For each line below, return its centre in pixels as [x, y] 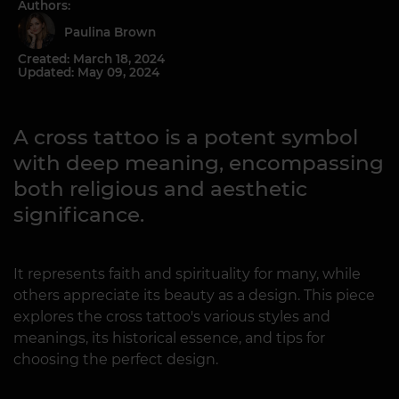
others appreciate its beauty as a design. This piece [194, 295]
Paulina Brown [114, 32]
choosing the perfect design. [116, 359]
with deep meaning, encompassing [199, 163]
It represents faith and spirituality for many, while [187, 274]
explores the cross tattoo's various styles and [172, 317]
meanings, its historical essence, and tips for [169, 338]
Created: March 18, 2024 [91, 59]
